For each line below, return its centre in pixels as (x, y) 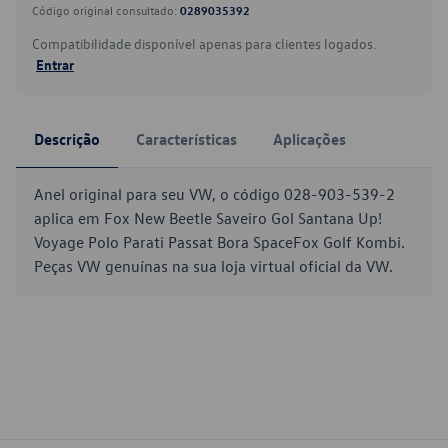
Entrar (55, 64)
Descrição (67, 139)
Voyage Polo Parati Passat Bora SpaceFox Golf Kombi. (219, 242)
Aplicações (309, 139)
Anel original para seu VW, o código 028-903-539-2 (214, 194)
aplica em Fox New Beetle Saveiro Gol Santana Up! (208, 218)
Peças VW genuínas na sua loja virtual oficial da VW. (213, 266)
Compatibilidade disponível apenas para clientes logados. (204, 43)
